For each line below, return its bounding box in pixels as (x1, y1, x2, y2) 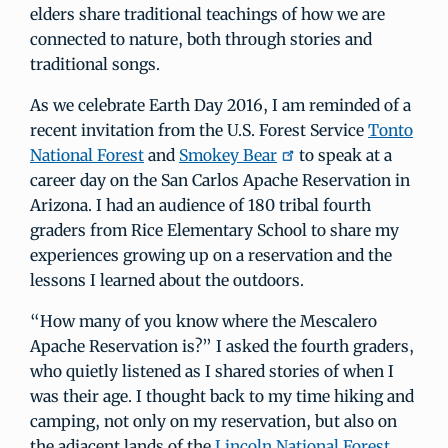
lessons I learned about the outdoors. (30, 270, 304, 290)
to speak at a (295, 145, 392, 165)
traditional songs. (30, 54, 160, 74)
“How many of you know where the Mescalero (30, 311, 377, 331)
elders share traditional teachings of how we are (30, 4, 385, 24)
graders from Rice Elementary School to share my (30, 220, 399, 240)
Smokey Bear (179, 145, 277, 165)
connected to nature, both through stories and (30, 29, 372, 49)
